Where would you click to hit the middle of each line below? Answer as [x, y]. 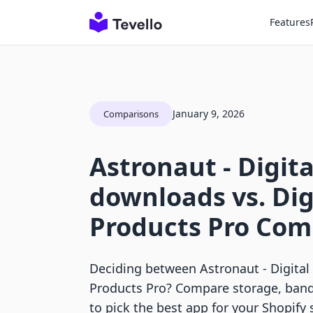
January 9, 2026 [209, 114]
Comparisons [131, 114]
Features [290, 22]
